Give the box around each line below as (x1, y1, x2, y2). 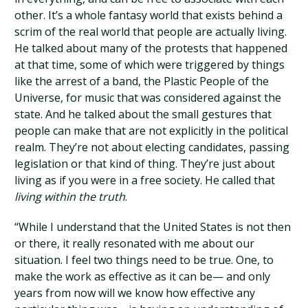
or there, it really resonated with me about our (14, 236, 255, 251)
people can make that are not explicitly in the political (14, 123, 289, 138)
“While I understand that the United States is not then (14, 219, 291, 234)
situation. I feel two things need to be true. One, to (14, 252, 274, 267)
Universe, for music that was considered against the (14, 90, 282, 105)
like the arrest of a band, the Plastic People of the (14, 74, 269, 89)
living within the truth (14, 189, 126, 204)
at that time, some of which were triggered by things (14, 57, 285, 72)
